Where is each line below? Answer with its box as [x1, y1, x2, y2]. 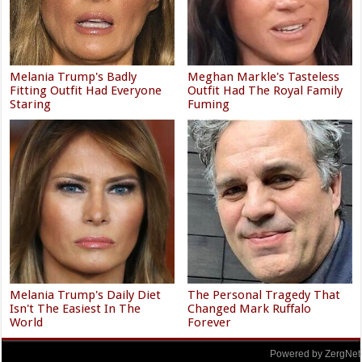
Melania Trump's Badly [10, 69, 137, 84]
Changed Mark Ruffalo [187, 301, 312, 317]
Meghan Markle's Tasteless [187, 69, 340, 84]
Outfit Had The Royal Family [187, 82, 343, 98]
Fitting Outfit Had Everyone [10, 82, 162, 98]
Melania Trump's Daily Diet [10, 288, 162, 303]
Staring [10, 96, 52, 112]
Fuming [187, 96, 230, 112]
